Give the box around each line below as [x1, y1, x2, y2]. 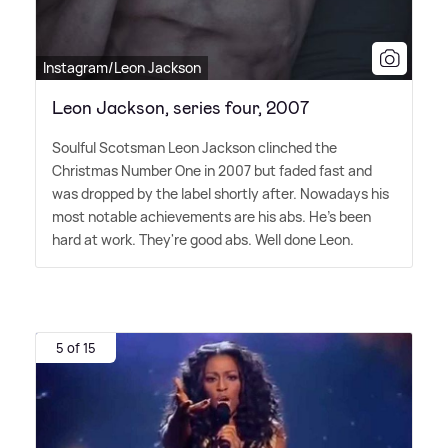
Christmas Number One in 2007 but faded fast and [52, 161, 372, 181]
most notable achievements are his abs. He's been [52, 207, 371, 227]
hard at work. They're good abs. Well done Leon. [52, 230, 354, 250]
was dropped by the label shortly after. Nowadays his [52, 184, 389, 204]
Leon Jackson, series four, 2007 [52, 96, 309, 121]
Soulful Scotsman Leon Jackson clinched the [52, 138, 337, 158]
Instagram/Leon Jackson [43, 58, 201, 78]
